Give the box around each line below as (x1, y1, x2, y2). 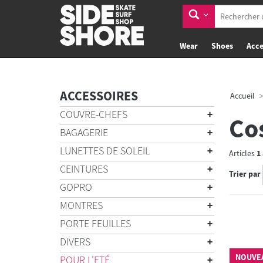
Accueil (230, 90, 255, 101)
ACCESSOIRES (60, 87, 138, 104)
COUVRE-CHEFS (60, 107, 127, 121)
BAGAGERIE (60, 126, 108, 139)
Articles (228, 148, 257, 159)
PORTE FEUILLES (60, 217, 131, 230)
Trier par (228, 168, 261, 180)
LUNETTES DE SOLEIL (60, 144, 150, 157)
